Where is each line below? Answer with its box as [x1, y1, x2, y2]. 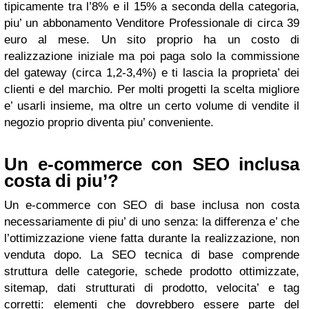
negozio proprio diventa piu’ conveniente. [4, 116, 214, 129]
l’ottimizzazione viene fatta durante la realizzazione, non [4, 232, 299, 245]
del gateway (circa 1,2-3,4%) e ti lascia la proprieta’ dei [4, 66, 299, 79]
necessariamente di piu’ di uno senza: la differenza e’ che [4, 215, 299, 228]
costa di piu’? [4, 171, 119, 190]
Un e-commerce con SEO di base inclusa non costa [4, 199, 299, 212]
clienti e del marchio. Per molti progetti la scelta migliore [4, 83, 299, 96]
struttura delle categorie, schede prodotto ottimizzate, [4, 265, 299, 278]
